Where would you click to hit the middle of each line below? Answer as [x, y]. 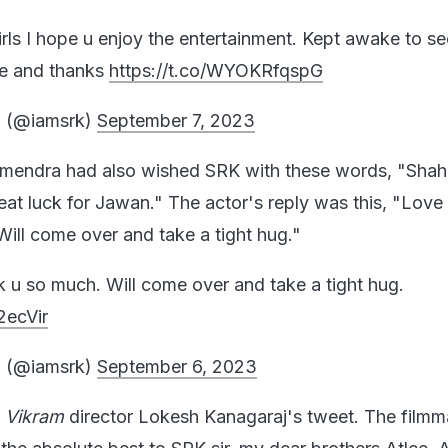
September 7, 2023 [176, 120]
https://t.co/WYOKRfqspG [216, 70]
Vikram [34, 416]
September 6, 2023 [177, 366]
